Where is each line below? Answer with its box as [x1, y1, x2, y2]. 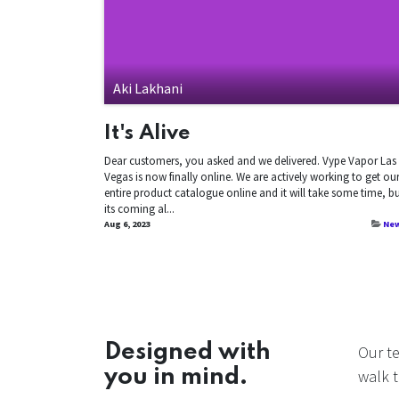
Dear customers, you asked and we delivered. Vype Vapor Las [104, 152, 396, 168]
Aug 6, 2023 [104, 217, 150, 230]
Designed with [104, 339, 276, 364]
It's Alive [104, 122, 191, 143]
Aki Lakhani [113, 78, 183, 97]
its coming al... [104, 200, 175, 216]
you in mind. [104, 364, 248, 389]
